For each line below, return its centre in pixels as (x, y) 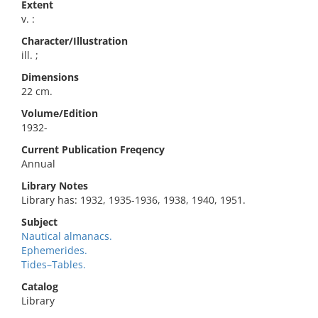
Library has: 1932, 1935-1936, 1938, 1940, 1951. (133, 200)
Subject (39, 222)
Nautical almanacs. (67, 236)
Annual (38, 164)
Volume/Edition (60, 113)
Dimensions (50, 77)
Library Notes (55, 186)
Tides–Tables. (54, 264)
